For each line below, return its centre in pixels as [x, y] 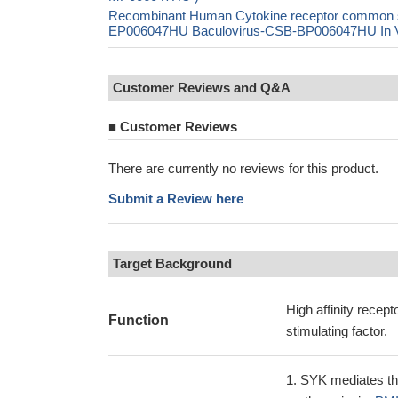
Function [139, 320]
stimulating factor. [337, 331]
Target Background [172, 263]
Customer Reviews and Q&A [202, 88]
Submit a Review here [176, 199]
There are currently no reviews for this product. [243, 168]
